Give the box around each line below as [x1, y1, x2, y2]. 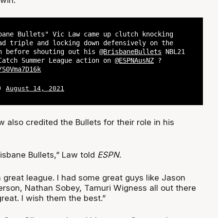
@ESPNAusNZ [115, 56, 154, 64]
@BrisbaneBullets [99, 47, 162, 55]
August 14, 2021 [6, 85, 65, 92]
